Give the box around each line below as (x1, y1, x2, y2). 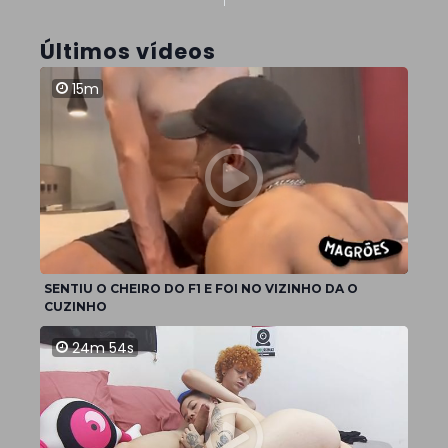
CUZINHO (44, 299, 107, 315)
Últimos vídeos (40, 37, 216, 66)
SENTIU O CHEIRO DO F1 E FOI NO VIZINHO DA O (44, 281, 358, 297)
